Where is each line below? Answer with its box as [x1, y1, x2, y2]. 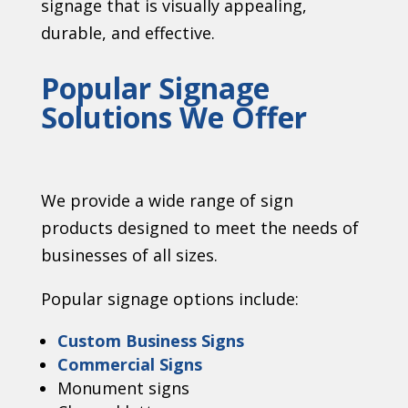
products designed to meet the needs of [40, 217, 359, 240]
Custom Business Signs [56, 330, 244, 352]
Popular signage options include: [40, 288, 299, 311]
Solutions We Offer [40, 97, 307, 138]
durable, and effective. [40, 22, 215, 45]
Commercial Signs [56, 353, 202, 376]
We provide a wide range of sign [40, 189, 293, 212]
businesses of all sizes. [40, 244, 218, 267]
